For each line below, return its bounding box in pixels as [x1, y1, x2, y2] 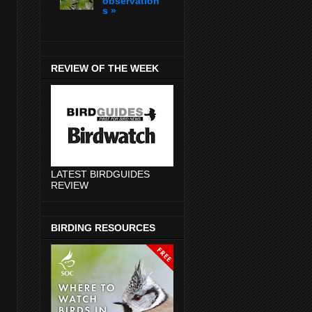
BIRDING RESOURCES [51, 222, 155, 234]
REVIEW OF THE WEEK [51, 62, 159, 74]
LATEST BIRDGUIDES [51, 168, 150, 180]
